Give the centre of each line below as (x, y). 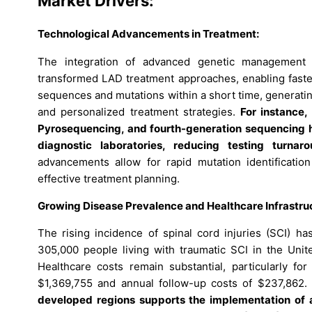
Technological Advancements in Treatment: (148, 34)
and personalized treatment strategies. (139, 111)
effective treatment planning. (109, 178)
